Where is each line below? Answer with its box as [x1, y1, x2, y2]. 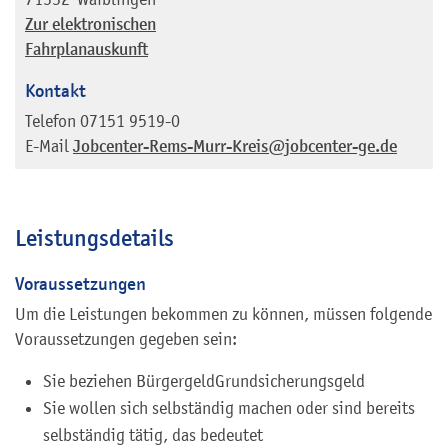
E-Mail [25, 135, 69, 156]
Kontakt [25, 78, 86, 102]
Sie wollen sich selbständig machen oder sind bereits [43, 397, 415, 418]
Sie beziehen [43, 370, 136, 391]
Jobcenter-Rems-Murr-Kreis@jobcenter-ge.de [73, 135, 397, 157]
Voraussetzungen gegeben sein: [15, 328, 237, 349]
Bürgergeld [136, 370, 215, 391]
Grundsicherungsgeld [215, 370, 365, 391]
